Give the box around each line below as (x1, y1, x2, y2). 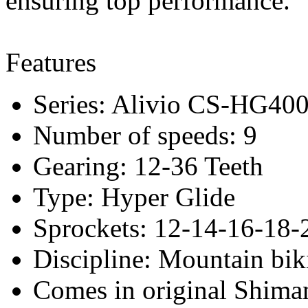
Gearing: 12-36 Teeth (33, 151, 263, 181)
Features (5, 47, 96, 77)
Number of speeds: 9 (33, 120, 257, 150)
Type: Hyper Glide (33, 181, 235, 212)
